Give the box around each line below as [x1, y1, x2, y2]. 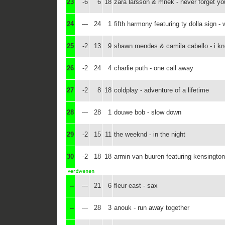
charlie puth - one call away [114, 64, 193, 72]
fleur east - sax [114, 182, 158, 189]
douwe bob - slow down [114, 108, 181, 116]
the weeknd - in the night [114, 131, 185, 138]
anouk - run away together [114, 204, 189, 211]
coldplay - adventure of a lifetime [114, 86, 209, 94]
